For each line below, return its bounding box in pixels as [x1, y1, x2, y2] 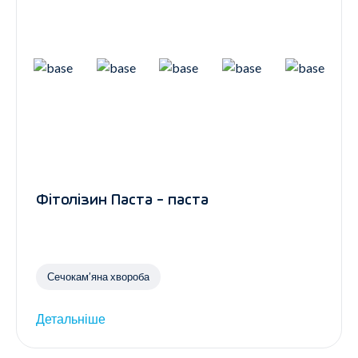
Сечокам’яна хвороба [47, 269, 149, 283]
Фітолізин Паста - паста [36, 193, 209, 209]
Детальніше [36, 311, 105, 327]
